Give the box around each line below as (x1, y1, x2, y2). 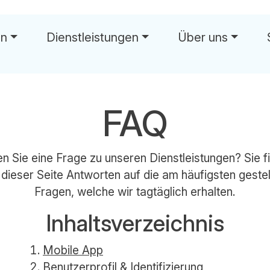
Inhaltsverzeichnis (46, 210, 224, 237)
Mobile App (43, 243, 103, 257)
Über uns (178, 30, 228, 45)
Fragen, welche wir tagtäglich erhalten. (34, 184, 236, 199)
